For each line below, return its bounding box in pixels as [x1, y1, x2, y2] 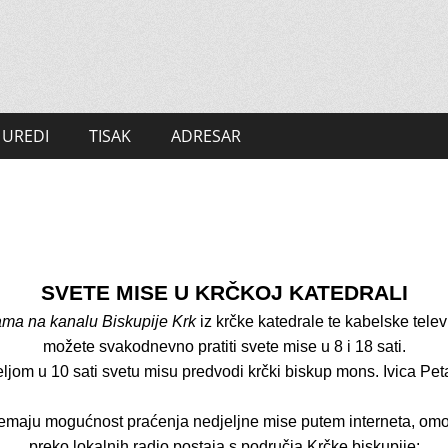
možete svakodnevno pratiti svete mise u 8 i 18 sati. [42, 338, 406, 355]
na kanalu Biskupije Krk [28, 313, 200, 330]
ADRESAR [171, 125, 241, 147]
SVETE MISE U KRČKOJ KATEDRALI [40, 281, 408, 305]
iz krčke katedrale [200, 313, 328, 330]
